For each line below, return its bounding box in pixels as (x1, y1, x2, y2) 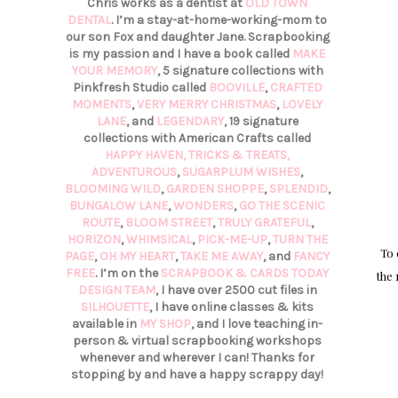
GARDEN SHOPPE (165, 181, 264, 197)
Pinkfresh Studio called (72, 80, 209, 96)
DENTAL (68, 12, 111, 28)
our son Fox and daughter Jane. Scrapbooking (65, 29, 330, 45)
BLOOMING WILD (64, 181, 161, 197)
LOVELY (282, 97, 322, 113)
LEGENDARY (155, 114, 224, 130)
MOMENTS (72, 97, 131, 113)
